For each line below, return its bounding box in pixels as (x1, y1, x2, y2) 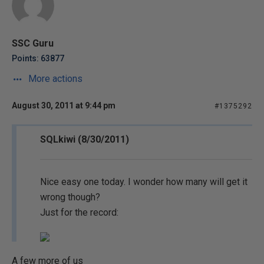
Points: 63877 (12, 54, 64, 63)
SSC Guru (12, 38, 54, 49)
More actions (26, 73, 82, 84)
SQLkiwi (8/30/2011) (40, 134, 129, 145)
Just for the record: (40, 207, 118, 218)
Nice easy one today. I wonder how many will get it (40, 176, 247, 187)
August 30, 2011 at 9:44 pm (12, 101, 115, 110)
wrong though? (40, 192, 100, 203)
